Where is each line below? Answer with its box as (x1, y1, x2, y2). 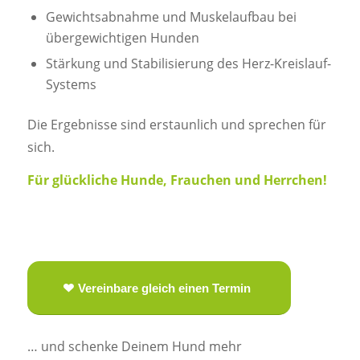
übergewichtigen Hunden (45, 28, 199, 47)
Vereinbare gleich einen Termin (77, 281, 251, 296)
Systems (45, 75, 96, 93)
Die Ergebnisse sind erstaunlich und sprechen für (27, 115, 326, 133)
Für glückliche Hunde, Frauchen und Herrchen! (27, 171, 327, 190)
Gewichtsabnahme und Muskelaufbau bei (45, 7, 297, 26)
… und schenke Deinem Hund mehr (27, 337, 242, 355)
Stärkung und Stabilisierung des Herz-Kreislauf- (45, 54, 331, 72)
